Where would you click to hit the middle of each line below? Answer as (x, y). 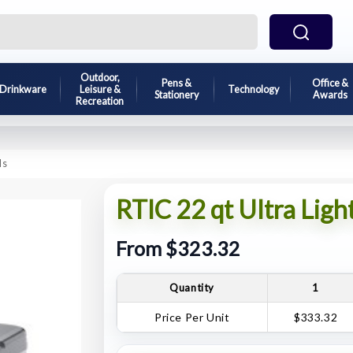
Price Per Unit (192, 317)
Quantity (192, 287)
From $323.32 (178, 249)
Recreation (100, 101)
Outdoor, (100, 77)
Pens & (176, 83)
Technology (253, 89)
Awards (330, 95)
